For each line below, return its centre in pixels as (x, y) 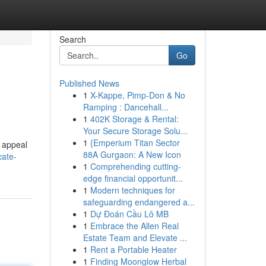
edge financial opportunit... (133, 178)
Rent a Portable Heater (133, 249)
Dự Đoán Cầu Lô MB (129, 214)
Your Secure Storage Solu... (135, 131)
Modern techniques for (132, 190)
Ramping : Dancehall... (126, 107)
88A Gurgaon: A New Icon (132, 154)
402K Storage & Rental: (134, 119)
